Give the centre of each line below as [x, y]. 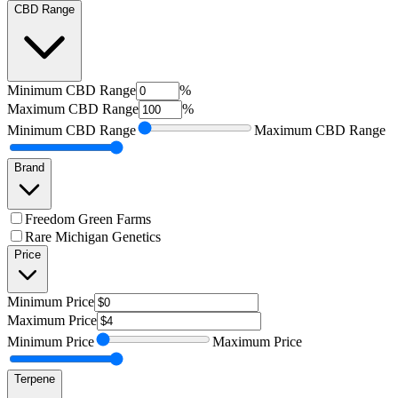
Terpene [35, 379]
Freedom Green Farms [88, 219]
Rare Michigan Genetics [93, 237]
